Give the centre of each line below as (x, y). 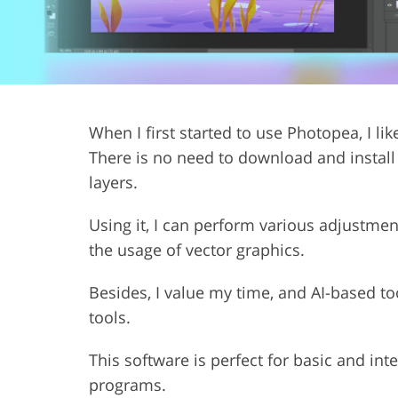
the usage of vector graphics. (197, 249)
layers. (113, 182)
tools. (110, 317)
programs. (127, 384)
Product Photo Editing (251, 31)
